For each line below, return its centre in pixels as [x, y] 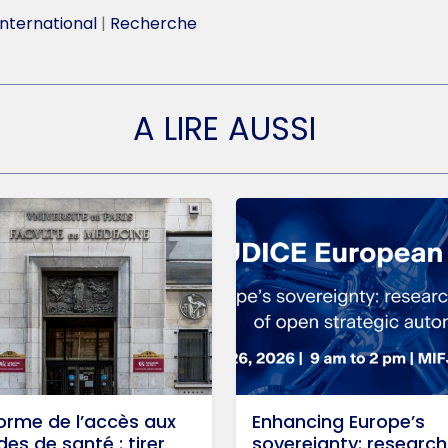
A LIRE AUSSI [224, 129]
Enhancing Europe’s [338, 422]
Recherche [153, 24]
